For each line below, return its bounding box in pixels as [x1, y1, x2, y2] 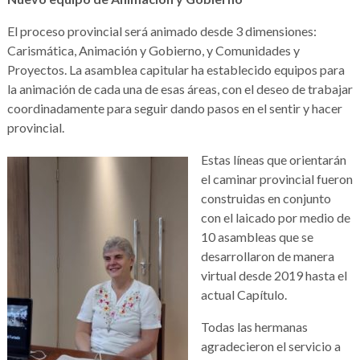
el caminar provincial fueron [200, 170, 353, 186]
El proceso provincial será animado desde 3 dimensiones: [6, 22, 317, 39]
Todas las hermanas [200, 318, 308, 334]
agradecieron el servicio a [200, 337, 341, 354]
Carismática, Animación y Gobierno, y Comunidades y [6, 42, 300, 58]
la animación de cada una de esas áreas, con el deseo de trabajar [6, 80, 353, 96]
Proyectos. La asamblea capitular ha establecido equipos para [6, 61, 345, 77]
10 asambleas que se [200, 228, 313, 244]
